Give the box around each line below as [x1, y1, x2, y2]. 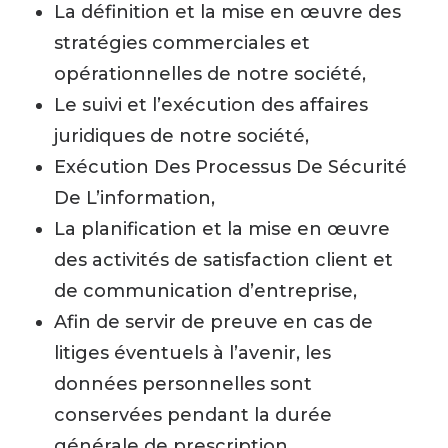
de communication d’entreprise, [54, 280, 357, 302]
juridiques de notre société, [54, 125, 309, 147]
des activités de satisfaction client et [54, 249, 393, 271]
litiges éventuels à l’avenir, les [54, 342, 331, 364]
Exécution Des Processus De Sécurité [54, 156, 407, 178]
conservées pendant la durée [54, 404, 332, 426]
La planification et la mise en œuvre [54, 218, 390, 240]
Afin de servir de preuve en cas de [54, 311, 373, 333]
